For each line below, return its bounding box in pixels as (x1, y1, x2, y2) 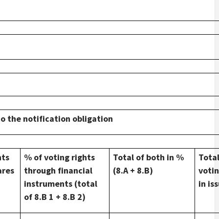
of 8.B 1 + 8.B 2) (23, 191, 86, 202)
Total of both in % (112, 151, 184, 163)
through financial (23, 164, 92, 176)
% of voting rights (23, 151, 95, 163)
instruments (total (23, 177, 97, 189)
